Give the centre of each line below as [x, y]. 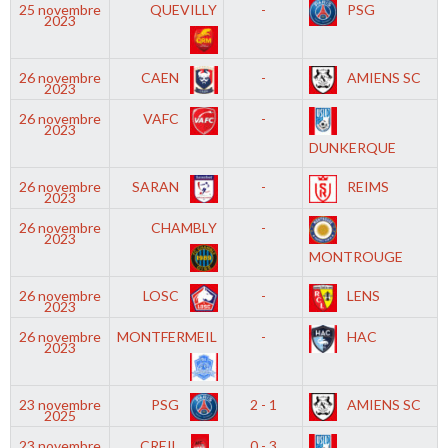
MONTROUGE [356, 256]
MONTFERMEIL [166, 336]
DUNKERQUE [353, 147]
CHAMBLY [183, 227]
